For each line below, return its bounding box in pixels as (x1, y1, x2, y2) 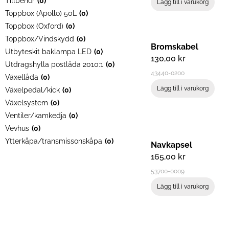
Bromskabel (151, 42, 198, 52)
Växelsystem (5, 99, 48, 107)
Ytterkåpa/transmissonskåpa (5, 137, 102, 146)
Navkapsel (151, 140, 192, 150)
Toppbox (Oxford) (5, 22, 63, 31)
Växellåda (5, 73, 38, 82)
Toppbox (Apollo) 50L (5, 9, 77, 18)
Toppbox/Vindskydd (5, 35, 74, 43)
